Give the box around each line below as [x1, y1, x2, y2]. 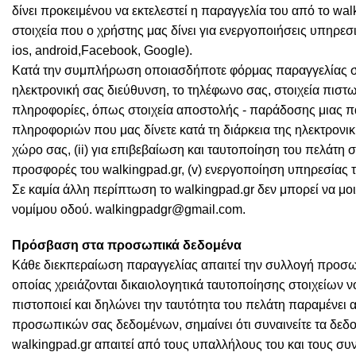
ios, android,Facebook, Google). [12, 43, 192, 57]
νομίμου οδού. [12, 202, 95, 216]
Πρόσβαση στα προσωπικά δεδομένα [12, 238, 242, 253]
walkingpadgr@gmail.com [95, 202, 242, 216]
